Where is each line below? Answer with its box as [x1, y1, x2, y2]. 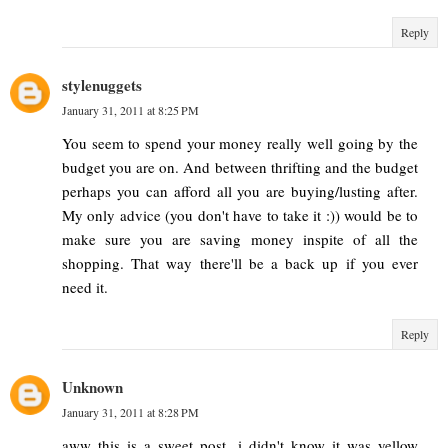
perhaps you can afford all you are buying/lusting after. [62, 181, 418, 202]
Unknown [62, 376, 123, 399]
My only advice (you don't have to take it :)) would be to [62, 205, 418, 226]
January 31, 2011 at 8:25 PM [62, 102, 199, 119]
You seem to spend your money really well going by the [62, 133, 418, 154]
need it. [62, 277, 108, 298]
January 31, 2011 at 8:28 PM [62, 404, 199, 421]
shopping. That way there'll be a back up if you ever [62, 253, 418, 274]
